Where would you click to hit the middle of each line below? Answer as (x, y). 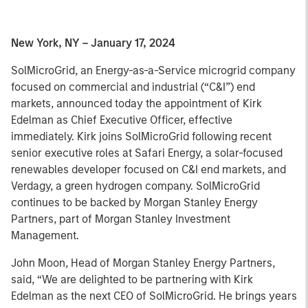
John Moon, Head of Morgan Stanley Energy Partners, (143, 263)
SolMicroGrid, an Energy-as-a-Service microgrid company (153, 70)
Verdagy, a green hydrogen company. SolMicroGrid (135, 186)
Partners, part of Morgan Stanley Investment (121, 219)
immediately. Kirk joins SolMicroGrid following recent (141, 136)
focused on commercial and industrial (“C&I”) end (133, 87)
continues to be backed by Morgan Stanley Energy (134, 202)
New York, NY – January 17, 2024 (93, 43)
